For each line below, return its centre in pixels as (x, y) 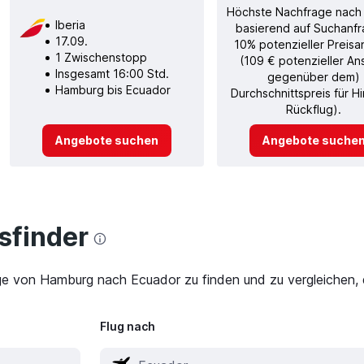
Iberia (70, 24)
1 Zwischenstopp (101, 57)
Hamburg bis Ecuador (113, 89)
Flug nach (127, 327)
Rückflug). (314, 109)
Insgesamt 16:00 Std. (112, 73)
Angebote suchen (106, 140)
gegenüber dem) (314, 76)
